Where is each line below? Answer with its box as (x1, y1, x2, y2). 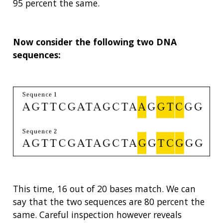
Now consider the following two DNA (13, 35, 177, 48)
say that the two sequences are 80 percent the (13, 195, 205, 208)
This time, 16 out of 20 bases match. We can (13, 182, 196, 195)
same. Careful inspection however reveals (13, 208, 182, 221)
